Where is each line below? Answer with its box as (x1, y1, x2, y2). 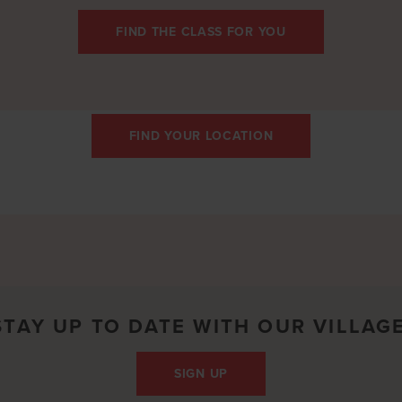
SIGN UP (174, 363, 228, 382)
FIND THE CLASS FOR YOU (116, 22, 286, 40)
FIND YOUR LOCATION (128, 126, 274, 144)
